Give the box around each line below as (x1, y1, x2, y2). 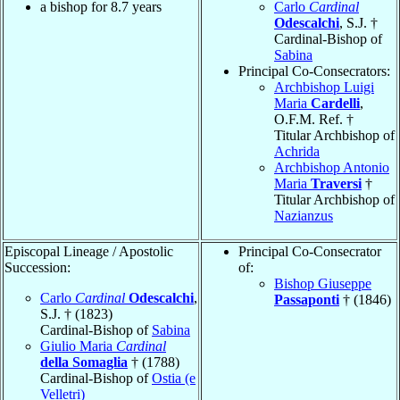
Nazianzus (274, 207, 333, 223)
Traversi (311, 175, 362, 191)
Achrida (274, 143, 320, 159)
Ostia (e (152, 370, 196, 386)
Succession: (4, 259, 71, 275)
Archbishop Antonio (274, 159, 389, 175)
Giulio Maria (40, 337, 116, 354)
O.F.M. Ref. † (274, 111, 354, 127)
